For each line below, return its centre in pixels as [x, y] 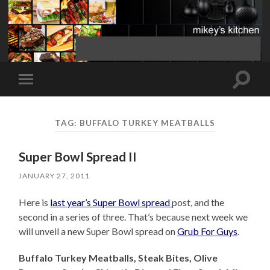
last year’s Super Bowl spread [111, 202]
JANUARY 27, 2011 [55, 176]
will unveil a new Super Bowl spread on [98, 231]
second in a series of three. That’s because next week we [133, 217]
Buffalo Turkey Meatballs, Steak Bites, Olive [118, 258]
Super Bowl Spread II [78, 157]
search [254, 93]
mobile [42, 98]
